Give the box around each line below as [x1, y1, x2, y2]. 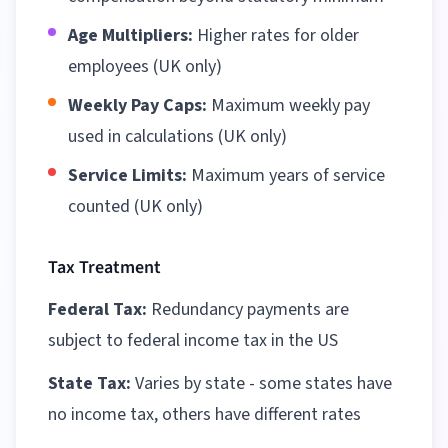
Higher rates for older [193, 23, 359, 48]
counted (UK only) [68, 194, 203, 219]
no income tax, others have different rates [48, 402, 361, 427]
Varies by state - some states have [131, 371, 392, 396]
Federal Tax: [48, 297, 147, 322]
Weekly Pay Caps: [68, 93, 207, 118]
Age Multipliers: [68, 23, 193, 48]
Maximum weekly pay [207, 93, 370, 118]
